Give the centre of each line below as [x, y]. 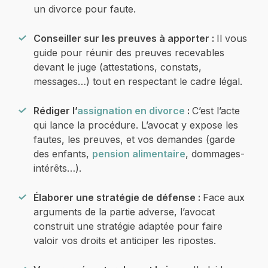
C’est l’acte [216, 111]
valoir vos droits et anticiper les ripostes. [125, 241]
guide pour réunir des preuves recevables [129, 53]
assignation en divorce [131, 111]
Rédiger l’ [55, 111]
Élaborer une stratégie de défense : [118, 198]
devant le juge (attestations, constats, [118, 67]
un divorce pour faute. [85, 9]
